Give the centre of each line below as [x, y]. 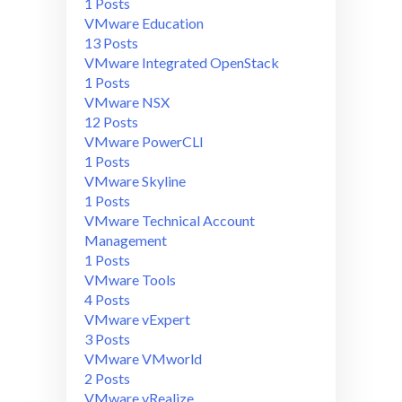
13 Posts [111, 42]
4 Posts [107, 299]
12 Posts [111, 121]
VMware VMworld [143, 358]
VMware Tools [130, 279]
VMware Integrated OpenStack [182, 62]
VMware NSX [127, 101]
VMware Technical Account [170, 220]
